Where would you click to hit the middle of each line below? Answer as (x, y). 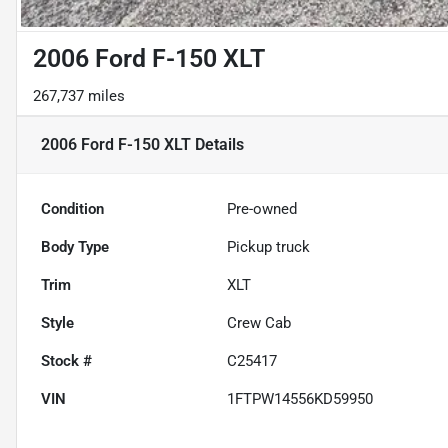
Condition (72, 209)
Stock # (66, 361)
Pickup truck (269, 247)
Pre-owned (262, 209)
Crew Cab (259, 323)
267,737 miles (79, 96)
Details (217, 145)
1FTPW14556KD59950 (300, 399)
